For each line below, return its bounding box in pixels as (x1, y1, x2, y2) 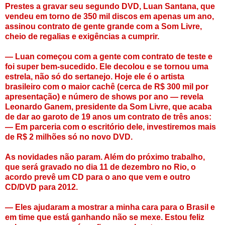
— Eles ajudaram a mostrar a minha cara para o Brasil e (5, 202, 215, 211)
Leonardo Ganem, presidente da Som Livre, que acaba (5, 102, 212, 111)
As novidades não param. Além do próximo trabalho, (5, 152, 205, 161)
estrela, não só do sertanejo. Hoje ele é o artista (5, 72, 184, 81)
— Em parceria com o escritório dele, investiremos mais (5, 122, 216, 131)
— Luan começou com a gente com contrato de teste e (5, 52, 212, 61)
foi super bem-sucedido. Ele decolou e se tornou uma (5, 62, 208, 71)
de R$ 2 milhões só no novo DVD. (5, 132, 133, 141)
